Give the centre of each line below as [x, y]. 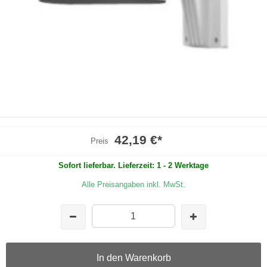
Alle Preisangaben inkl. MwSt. [133, 184]
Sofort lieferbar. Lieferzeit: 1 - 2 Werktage [133, 165]
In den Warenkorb [133, 257]
